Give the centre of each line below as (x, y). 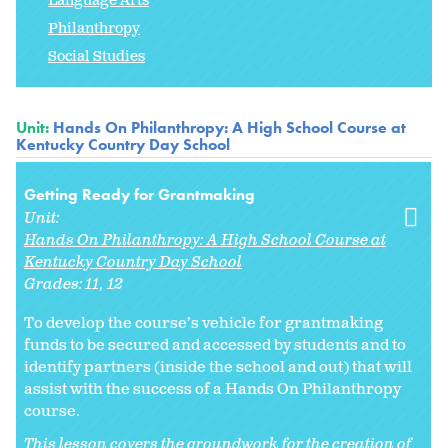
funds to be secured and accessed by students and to (215, 345)
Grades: (55, 284)
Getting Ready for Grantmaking (139, 194)
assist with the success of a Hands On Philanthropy (212, 389)
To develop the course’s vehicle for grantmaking (203, 323)
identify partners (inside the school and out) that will (218, 367)
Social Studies (96, 56)
